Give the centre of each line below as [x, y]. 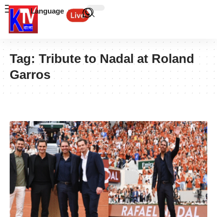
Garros [30, 75]
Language [47, 11]
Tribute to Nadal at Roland [116, 59]
